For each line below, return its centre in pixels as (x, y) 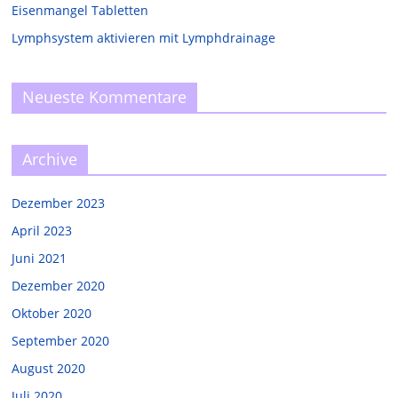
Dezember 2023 (59, 203)
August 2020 (49, 369)
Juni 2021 (40, 259)
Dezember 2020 (59, 286)
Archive (50, 159)
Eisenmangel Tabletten (80, 11)
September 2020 (61, 341)
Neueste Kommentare (105, 97)
